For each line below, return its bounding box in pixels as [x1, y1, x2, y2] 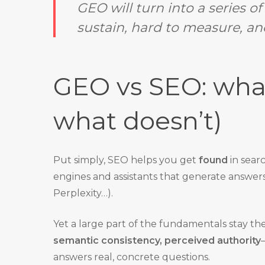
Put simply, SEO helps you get [53, 154, 199, 166]
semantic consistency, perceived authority [53, 235, 261, 246]
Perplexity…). [53, 188, 114, 199]
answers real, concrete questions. [53, 251, 211, 263]
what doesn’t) [53, 105, 222, 136]
